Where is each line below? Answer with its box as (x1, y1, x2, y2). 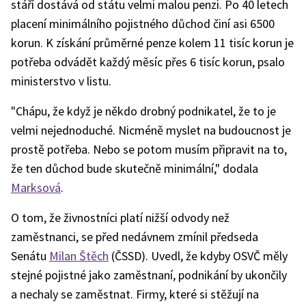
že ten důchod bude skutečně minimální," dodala (11, 161, 258, 176)
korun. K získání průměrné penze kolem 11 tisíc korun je (11, 35, 294, 51)
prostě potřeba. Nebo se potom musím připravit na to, (11, 141, 287, 157)
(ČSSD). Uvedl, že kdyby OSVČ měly (109, 248, 288, 264)
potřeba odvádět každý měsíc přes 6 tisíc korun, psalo (11, 54, 285, 70)
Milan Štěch (49, 248, 109, 264)
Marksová (11, 180, 61, 195)
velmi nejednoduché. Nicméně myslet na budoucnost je (11, 122, 291, 138)
